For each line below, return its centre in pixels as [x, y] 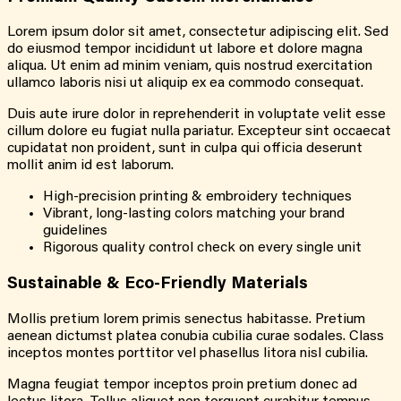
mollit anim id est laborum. [90, 166]
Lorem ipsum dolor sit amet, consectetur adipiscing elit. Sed [198, 33]
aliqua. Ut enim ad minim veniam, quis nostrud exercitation [190, 67]
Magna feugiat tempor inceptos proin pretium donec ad [182, 384]
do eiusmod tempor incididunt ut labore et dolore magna [185, 50]
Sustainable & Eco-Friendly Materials [158, 285]
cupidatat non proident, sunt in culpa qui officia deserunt [185, 149]
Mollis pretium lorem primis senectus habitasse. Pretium [186, 319]
